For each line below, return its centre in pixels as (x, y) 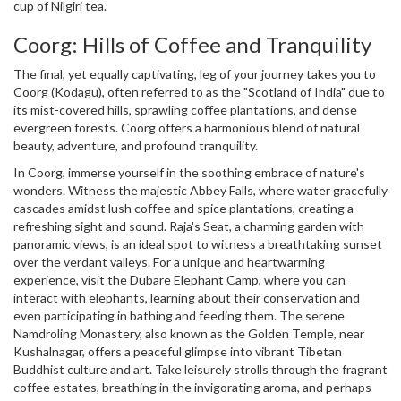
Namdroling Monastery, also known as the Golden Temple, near (189, 333)
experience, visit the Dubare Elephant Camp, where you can (179, 280)
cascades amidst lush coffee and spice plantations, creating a (183, 208)
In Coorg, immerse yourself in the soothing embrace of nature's (189, 172)
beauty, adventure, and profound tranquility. (136, 145)
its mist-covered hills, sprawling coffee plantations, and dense (185, 110)
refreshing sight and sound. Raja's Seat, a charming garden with (189, 226)
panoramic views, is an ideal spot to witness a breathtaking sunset (198, 244)
